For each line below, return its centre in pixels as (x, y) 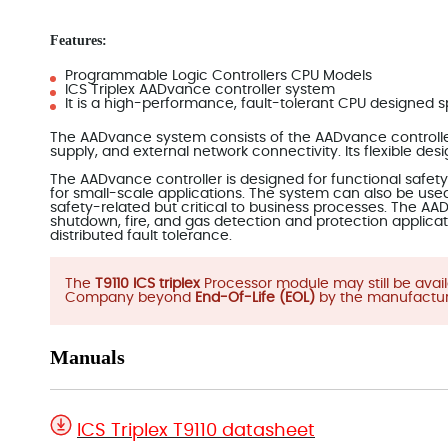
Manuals (87, 357)
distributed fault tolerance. (141, 236)
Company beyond (130, 298)
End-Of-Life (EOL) (257, 298)
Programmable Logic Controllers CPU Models (218, 76)
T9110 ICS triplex (147, 284)
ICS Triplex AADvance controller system (200, 90)
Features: (78, 40)
